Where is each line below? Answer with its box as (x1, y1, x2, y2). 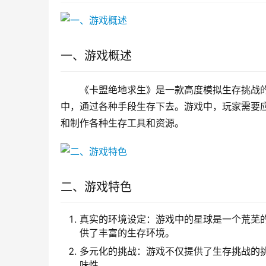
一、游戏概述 (61, 49, 132, 64)
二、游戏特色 (61, 180, 132, 195)
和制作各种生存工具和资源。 (61, 117, 184, 129)
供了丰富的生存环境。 (80, 227, 175, 239)
